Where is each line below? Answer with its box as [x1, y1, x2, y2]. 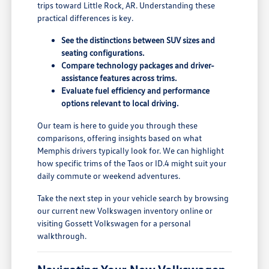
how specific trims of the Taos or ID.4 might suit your [37, 158, 227, 169]
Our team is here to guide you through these [37, 120, 198, 131]
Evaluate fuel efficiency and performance [61, 85, 210, 96]
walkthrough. [37, 231, 87, 241]
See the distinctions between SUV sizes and [61, 35, 216, 46]
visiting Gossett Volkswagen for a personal [37, 218, 192, 229]
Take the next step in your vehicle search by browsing [37, 193, 229, 204]
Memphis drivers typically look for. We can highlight [37, 145, 225, 156]
